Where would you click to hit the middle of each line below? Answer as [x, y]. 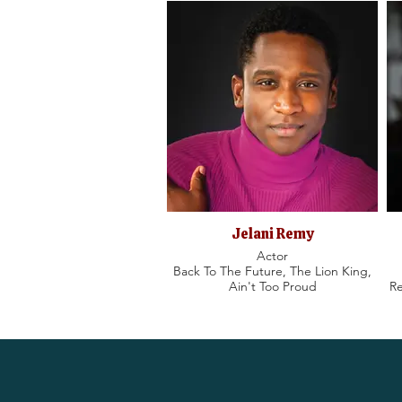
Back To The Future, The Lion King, [272, 271]
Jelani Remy [272, 234]
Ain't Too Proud [272, 286]
